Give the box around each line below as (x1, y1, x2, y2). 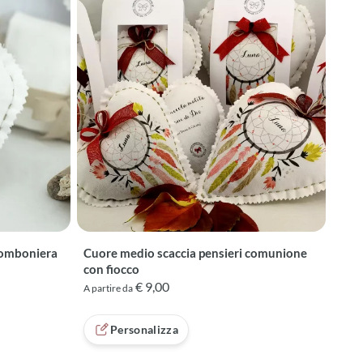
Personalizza (110, 322, 179, 337)
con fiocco (83, 262, 139, 277)
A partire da (83, 282, 133, 295)
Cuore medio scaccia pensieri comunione (83, 246, 307, 261)
